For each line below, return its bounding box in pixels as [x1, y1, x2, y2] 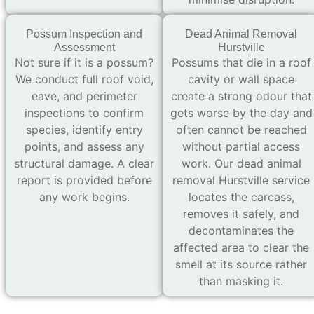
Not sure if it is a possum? [15, 55, 153, 69]
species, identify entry [25, 122, 143, 137]
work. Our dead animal [181, 156, 301, 170]
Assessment [53, 41, 115, 53]
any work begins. [39, 189, 130, 204]
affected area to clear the [173, 240, 309, 254]
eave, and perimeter [31, 88, 137, 103]
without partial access [182, 139, 300, 153]
